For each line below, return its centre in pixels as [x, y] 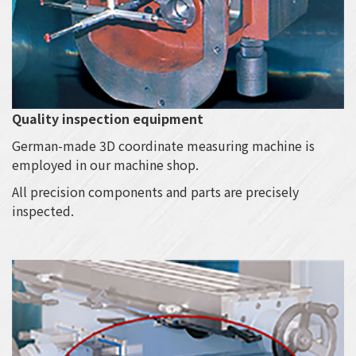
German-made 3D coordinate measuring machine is [163, 146]
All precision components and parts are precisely [155, 192]
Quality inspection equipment [108, 119]
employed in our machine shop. [105, 165]
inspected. [43, 211]
